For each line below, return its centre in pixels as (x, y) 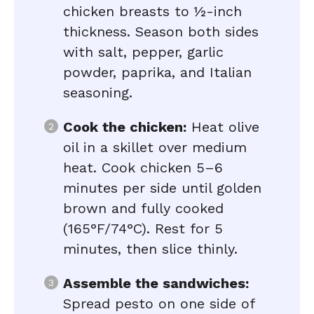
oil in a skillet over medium (155, 147)
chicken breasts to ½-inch (152, 11)
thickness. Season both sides (161, 32)
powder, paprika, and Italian (157, 72)
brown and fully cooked (143, 208)
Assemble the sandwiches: (156, 283)
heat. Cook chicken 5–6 (143, 168)
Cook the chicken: (125, 127)
